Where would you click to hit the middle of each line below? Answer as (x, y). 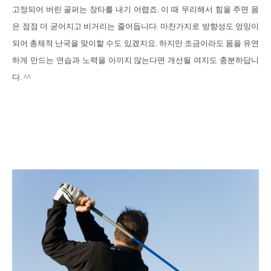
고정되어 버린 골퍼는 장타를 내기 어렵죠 (85, 9)
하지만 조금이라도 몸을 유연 (209, 43)
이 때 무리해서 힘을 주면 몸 (210, 9)
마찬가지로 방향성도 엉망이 (210, 26)
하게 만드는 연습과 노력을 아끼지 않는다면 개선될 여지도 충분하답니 (135, 60)
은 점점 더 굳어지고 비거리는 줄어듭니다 (84, 26)
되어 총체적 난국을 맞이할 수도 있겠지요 (84, 43)
